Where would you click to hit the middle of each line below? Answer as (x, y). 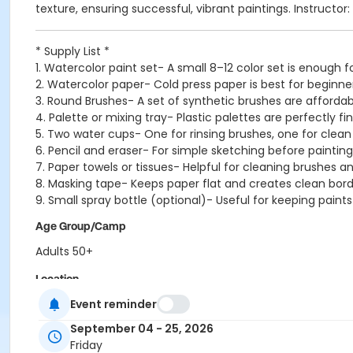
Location (57, 279)
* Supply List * (72, 51)
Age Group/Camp (81, 226)
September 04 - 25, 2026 (142, 329)
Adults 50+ (64, 251)
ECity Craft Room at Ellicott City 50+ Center (156, 304)
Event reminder (113, 304)
